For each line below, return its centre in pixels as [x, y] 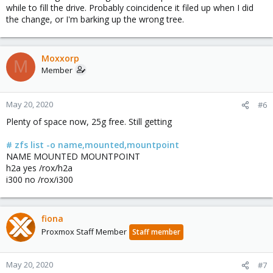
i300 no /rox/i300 [40, 179]
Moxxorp [60, 58]
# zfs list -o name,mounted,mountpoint [93, 144]
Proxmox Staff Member [84, 231]
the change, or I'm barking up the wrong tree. [95, 19]
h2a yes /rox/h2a [39, 168]
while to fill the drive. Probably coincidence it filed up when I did [130, 7]
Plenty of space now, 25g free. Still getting [89, 121]
